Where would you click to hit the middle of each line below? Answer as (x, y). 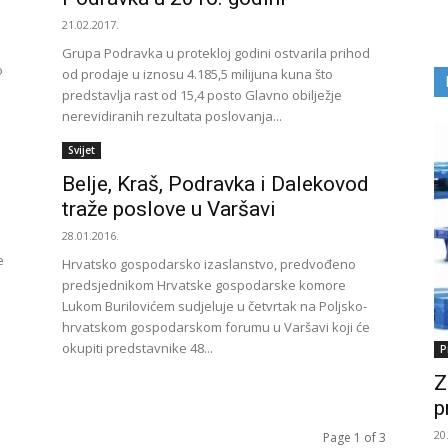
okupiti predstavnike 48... (137, 348)
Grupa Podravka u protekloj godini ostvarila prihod (216, 53)
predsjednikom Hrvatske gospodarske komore (204, 285)
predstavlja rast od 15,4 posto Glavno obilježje (202, 95)
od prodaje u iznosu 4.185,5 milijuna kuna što (197, 74)
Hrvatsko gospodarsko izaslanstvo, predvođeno (209, 264)
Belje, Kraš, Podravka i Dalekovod (215, 184)
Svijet (81, 150)
